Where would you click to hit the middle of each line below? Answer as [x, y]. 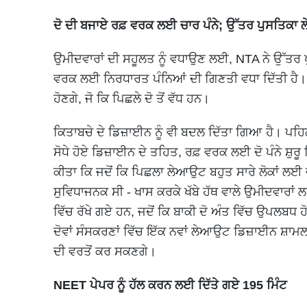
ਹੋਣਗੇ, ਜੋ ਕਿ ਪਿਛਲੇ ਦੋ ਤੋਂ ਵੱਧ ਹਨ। [132, 98]
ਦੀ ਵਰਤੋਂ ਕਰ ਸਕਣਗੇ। [105, 251]
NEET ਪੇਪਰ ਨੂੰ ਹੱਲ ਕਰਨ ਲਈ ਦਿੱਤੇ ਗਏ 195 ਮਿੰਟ [170, 285]
